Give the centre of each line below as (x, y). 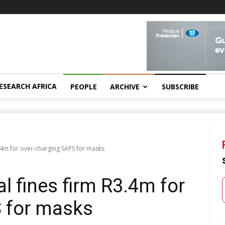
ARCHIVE (125, 87)
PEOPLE (84, 87)
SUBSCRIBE (180, 87)
